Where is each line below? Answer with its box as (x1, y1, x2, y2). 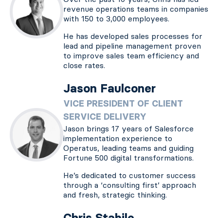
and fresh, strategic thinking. (63, 189, 167, 200)
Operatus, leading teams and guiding (63, 143, 194, 153)
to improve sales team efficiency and (63, 50, 199, 60)
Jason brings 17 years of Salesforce (63, 123, 194, 133)
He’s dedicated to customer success (63, 170, 196, 180)
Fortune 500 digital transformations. (63, 152, 194, 163)
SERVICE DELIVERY (63, 111, 146, 122)
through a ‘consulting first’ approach (63, 180, 196, 190)
